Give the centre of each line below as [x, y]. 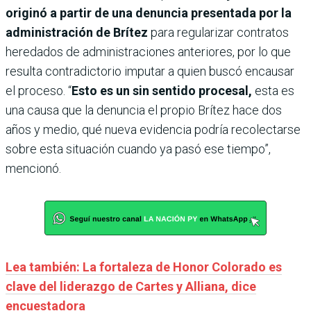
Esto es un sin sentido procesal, [163, 90]
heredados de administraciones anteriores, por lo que [148, 51]
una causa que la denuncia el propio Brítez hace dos [144, 110]
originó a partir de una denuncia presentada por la [149, 12]
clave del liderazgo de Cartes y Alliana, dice [131, 286]
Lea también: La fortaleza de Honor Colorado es [144, 267]
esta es [275, 90]
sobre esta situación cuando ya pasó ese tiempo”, [138, 149]
